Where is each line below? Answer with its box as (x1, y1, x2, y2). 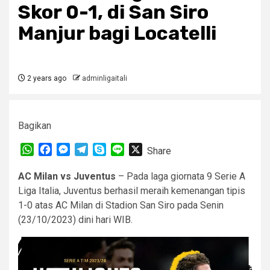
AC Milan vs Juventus (18, 171, 116, 182)
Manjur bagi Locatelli (18, 22, 216, 45)
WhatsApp (34, 143, 77, 155)
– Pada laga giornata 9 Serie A (116, 171, 245, 182)
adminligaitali (82, 74, 127, 83)
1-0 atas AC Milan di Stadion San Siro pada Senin (18, 199, 224, 211)
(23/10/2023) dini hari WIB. (18, 214, 133, 225)
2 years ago (25, 74, 66, 83)
